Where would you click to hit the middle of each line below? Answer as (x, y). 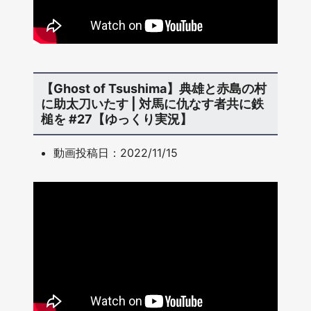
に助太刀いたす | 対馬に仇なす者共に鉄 (152, 103)
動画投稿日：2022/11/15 (116, 153)
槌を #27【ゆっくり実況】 (116, 119)
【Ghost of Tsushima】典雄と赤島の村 (153, 88)
